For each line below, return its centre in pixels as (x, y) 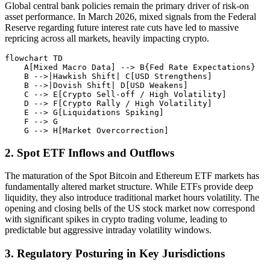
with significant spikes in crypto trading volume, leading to (116, 219)
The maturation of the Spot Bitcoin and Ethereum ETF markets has (132, 176)
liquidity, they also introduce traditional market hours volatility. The (132, 198)
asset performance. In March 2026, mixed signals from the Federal (130, 16)
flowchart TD (34, 58)
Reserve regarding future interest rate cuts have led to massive (122, 27)
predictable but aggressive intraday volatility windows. (108, 230)
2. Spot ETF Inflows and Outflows (89, 152)
